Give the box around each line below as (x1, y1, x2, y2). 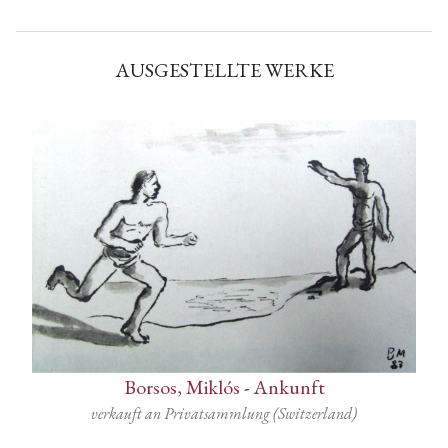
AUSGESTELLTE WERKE (114, 56, 334, 83)
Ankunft (252, 374, 325, 401)
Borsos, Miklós (123, 374, 240, 401)
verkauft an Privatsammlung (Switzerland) (91, 403, 357, 425)
